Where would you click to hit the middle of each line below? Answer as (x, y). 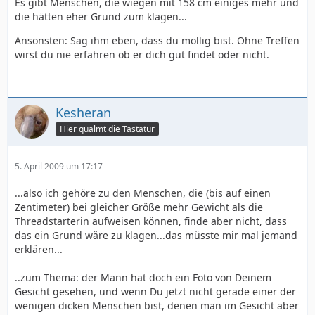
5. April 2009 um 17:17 (59, 166)
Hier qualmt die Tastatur (107, 129)
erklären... (39, 249)
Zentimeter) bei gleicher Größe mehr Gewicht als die (139, 207)
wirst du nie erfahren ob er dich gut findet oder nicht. (142, 54)
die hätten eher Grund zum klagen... (101, 17)
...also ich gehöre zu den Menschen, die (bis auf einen (143, 193)
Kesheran (83, 112)
